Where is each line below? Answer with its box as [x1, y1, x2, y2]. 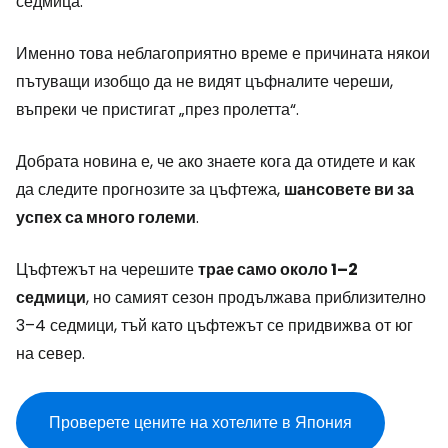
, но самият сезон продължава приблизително [86, 286, 426, 309]
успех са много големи [16, 206, 196, 229]
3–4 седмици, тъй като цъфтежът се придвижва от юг [16, 314, 413, 337]
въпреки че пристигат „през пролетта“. [16, 98, 299, 121]
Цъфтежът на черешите [16, 258, 198, 281]
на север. [16, 342, 85, 365]
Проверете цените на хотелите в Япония [49, 411, 352, 434]
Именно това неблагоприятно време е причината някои [16, 42, 430, 65]
